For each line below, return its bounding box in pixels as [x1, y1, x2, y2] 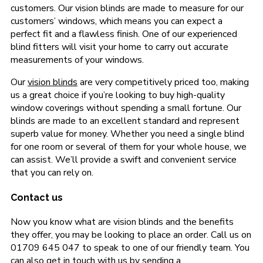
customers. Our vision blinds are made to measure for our [10, 2, 244, 15]
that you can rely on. [10, 166, 96, 180]
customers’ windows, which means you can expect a [10, 15, 222, 28]
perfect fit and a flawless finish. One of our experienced [10, 28, 237, 41]
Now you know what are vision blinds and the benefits [10, 215, 234, 228]
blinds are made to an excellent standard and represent [10, 114, 240, 128]
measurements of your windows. [10, 53, 146, 67]
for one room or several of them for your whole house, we [10, 140, 247, 154]
